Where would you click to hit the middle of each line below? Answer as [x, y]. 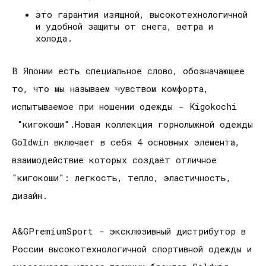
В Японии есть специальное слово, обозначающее [128, 71]
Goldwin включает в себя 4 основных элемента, [126, 142]
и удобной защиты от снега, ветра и [124, 26]
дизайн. [30, 196]
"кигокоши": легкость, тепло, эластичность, [121, 178]
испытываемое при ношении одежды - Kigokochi [124, 107]
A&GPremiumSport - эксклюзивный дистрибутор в [129, 231]
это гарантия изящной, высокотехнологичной [142, 15]
